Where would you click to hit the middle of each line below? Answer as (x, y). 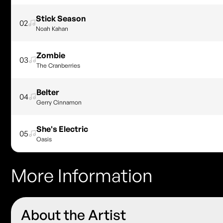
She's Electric (62, 129)
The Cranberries (58, 65)
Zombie (51, 55)
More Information (82, 175)
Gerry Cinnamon (59, 102)
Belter (48, 92)
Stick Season (61, 18)
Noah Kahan (52, 28)
